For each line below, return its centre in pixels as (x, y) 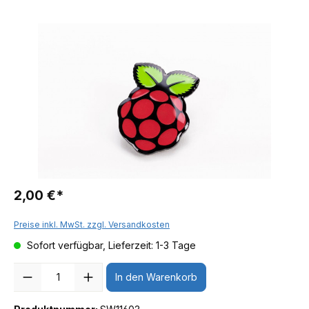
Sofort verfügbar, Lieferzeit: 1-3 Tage (110, 245)
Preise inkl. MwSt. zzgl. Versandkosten (92, 224)
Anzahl (29, 270)
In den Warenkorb (156, 277)
